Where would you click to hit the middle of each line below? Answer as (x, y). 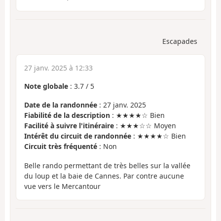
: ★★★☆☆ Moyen (145, 126)
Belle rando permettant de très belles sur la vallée (107, 165)
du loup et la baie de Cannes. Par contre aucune (104, 176)
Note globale (46, 86)
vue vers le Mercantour (62, 186)
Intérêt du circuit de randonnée (78, 136)
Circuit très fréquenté (61, 147)
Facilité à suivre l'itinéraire (69, 126)
